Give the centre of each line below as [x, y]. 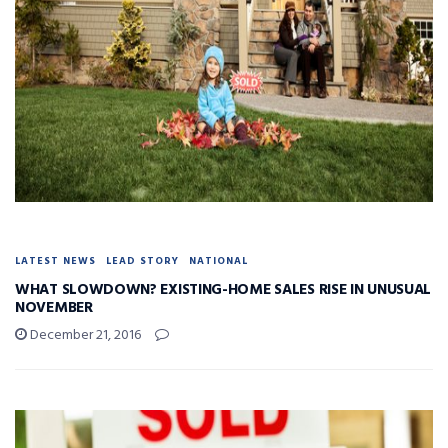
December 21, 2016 [84, 335]
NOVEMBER [54, 307]
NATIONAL [218, 260]
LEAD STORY [142, 260]
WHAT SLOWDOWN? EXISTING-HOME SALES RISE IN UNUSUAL [223, 289]
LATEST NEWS [55, 260]
